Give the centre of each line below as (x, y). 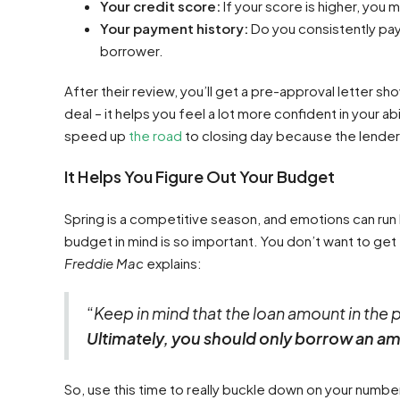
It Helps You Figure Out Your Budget (200, 176)
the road (155, 135)
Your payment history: (174, 28)
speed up (96, 135)
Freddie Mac (104, 263)
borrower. (132, 50)
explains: (173, 263)
